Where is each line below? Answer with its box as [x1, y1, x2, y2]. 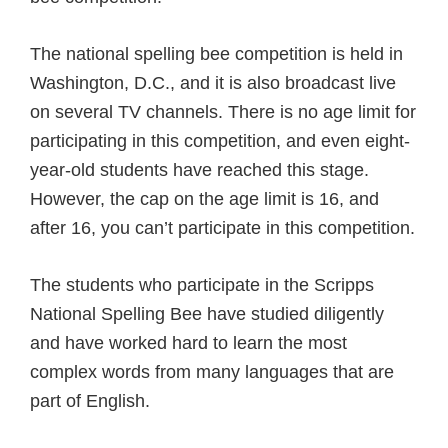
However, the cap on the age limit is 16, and [30, 189, 379, 210]
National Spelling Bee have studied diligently [30, 304, 384, 325]
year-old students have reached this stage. [30, 160, 369, 181]
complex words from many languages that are [30, 362, 394, 383]
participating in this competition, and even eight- [30, 131, 410, 152]
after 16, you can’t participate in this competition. [30, 218, 415, 239]
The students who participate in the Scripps [30, 275, 374, 296]
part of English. [30, 391, 150, 412]
